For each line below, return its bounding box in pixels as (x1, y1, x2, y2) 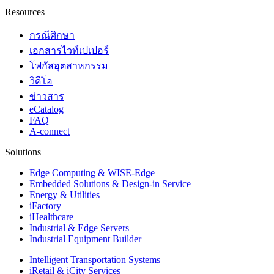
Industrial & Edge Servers (29, 223, 129, 234)
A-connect (29, 126, 70, 137)
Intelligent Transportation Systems (29, 254, 160, 265)
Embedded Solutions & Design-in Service (29, 179, 191, 190)
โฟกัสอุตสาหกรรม (29, 61, 108, 72)
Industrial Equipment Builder (29, 234, 141, 245)
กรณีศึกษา (29, 30, 75, 41)
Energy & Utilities (29, 190, 100, 201)
